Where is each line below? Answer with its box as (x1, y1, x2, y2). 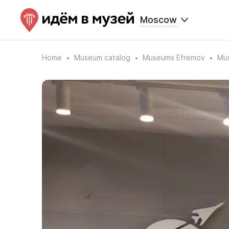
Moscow (140, 14, 177, 25)
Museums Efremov (143, 53, 205, 62)
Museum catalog (74, 53, 130, 62)
